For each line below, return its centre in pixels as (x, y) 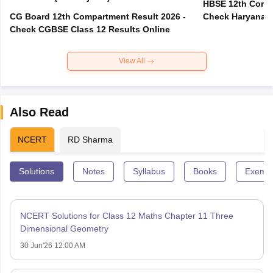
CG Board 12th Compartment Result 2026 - (97, 17)
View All (133, 61)
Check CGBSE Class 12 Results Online (90, 30)
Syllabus (149, 172)
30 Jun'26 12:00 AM (52, 246)
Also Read (39, 112)
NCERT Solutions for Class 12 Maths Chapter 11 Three (126, 216)
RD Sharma (90, 140)
